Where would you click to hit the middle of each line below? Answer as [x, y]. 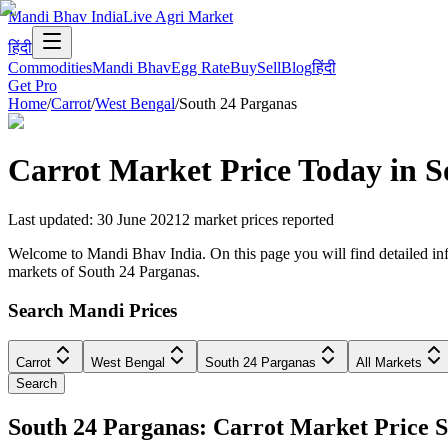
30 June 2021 [139, 219]
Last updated [48, 219]
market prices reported [264, 219]
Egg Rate [200, 67]
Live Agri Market [178, 16]
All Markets [389, 363]
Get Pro [32, 85]
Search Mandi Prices [92, 310]
